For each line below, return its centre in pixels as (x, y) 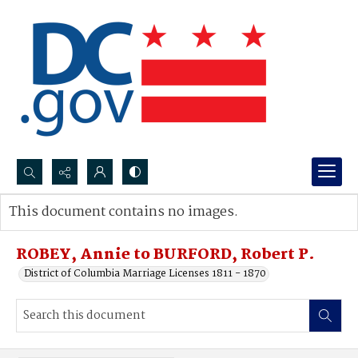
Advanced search (66, 228)
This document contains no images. (123, 212)
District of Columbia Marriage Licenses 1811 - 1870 (145, 274)
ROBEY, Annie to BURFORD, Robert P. (165, 255)
